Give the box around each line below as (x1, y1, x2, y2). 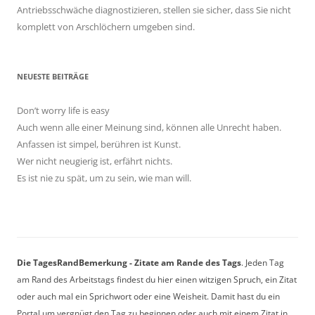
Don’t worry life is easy (17, 103, 110, 117)
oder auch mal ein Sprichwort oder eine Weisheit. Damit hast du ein (17, 290, 280, 302)
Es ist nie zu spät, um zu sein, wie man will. (17, 171, 191, 184)
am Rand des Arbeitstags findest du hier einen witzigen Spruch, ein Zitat (17, 273, 297, 285)
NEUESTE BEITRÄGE (17, 71, 89, 82)
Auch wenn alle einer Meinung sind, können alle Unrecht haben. (17, 120, 281, 134)
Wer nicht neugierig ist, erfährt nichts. (17, 154, 172, 167)
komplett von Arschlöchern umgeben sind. (17, 20, 195, 33)
